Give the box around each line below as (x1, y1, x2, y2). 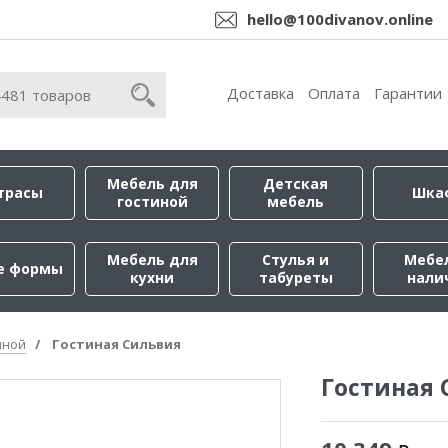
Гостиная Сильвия (52, 335, 181, 353)
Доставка (227, 83, 294, 103)
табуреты (258, 268, 333, 287)
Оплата (308, 83, 360, 103)
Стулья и (262, 250, 330, 269)
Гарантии (374, 83, 442, 103)
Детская (263, 174, 329, 193)
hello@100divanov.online (247, 9, 433, 29)
